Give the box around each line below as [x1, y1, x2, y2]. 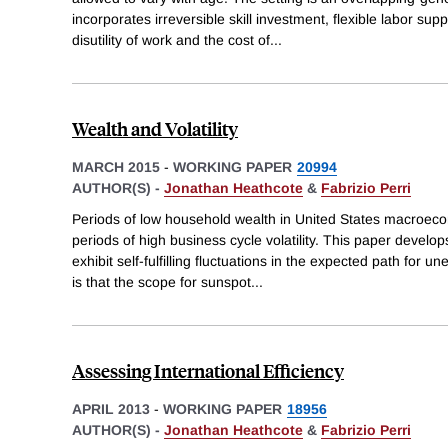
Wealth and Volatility [72, 115, 238, 141]
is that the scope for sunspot [72, 274, 251, 291]
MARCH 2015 [72, 158, 160, 175]
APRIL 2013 [72, 401, 150, 418]
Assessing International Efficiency [72, 358, 344, 384]
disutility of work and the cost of [72, 31, 270, 48]
